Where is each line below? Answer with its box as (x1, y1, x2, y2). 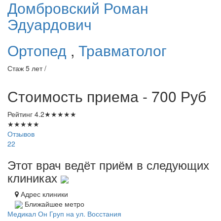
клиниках (7, 169, 61, 186)
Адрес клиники (19, 189, 68, 199)
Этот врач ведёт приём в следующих (7, 156, 209, 174)
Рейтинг (7, 109, 35, 119)
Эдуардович (7, 13, 92, 35)
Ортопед (7, 39, 71, 61)
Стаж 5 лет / (7, 63, 46, 74)
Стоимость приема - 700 (7, 85, 181, 107)
